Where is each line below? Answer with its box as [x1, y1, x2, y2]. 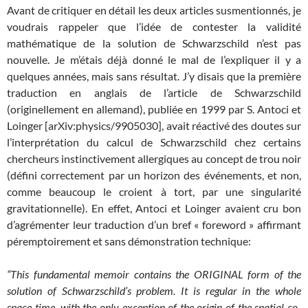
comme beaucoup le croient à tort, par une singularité [7, 184, 301, 198]
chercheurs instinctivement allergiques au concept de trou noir [7, 151, 301, 165]
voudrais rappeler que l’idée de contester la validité [7, 19, 301, 33]
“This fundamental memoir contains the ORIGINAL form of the [7, 267, 301, 280]
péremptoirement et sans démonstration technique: [7, 234, 251, 247]
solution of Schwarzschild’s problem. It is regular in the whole [7, 283, 301, 297]
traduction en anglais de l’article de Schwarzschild [7, 85, 301, 99]
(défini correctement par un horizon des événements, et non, [7, 168, 301, 181]
